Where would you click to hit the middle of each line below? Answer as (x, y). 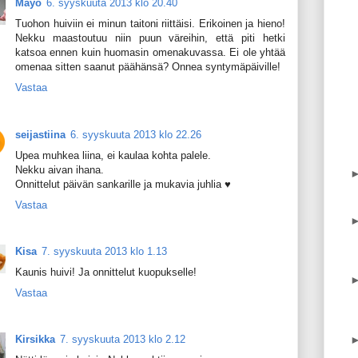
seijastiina (40, 134)
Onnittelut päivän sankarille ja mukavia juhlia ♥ (123, 184)
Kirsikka (35, 339)
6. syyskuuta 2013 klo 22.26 (136, 134)
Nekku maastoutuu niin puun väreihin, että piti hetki (150, 38)
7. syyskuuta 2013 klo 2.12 (123, 339)
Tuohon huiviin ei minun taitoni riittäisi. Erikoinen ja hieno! (150, 24)
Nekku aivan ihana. (60, 169)
